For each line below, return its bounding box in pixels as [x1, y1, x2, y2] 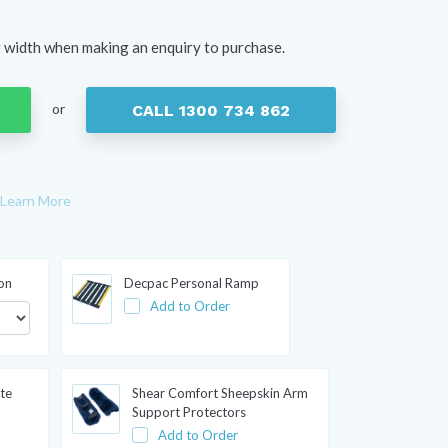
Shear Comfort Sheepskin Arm [131, 384, 308, 401]
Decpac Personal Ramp [123, 275, 259, 291]
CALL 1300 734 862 [132, 100, 290, 120]
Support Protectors [131, 403, 246, 420]
